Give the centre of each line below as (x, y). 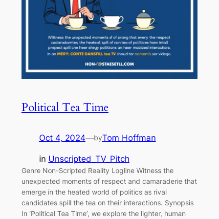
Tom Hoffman (129, 138)
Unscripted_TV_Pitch (89, 159)
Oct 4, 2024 (62, 138)
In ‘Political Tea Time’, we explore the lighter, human (103, 213)
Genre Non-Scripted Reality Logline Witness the (97, 170)
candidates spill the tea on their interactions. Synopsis (107, 202)
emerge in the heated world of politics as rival (94, 192)
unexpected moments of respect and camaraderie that (109, 181)
